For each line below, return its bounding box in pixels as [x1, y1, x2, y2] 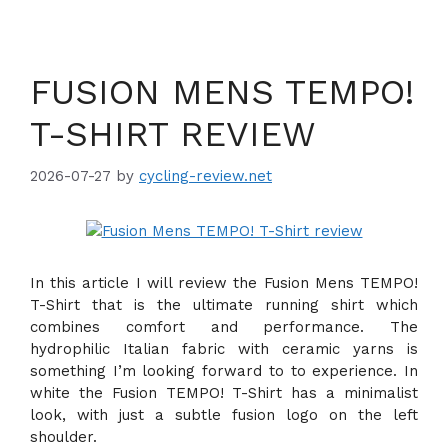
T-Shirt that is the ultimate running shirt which [30, 295, 418, 314]
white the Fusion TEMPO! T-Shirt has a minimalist [30, 383, 418, 402]
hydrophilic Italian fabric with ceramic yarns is [30, 339, 418, 358]
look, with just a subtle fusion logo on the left [30, 405, 418, 424]
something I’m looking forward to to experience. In [30, 361, 418, 380]
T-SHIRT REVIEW [30, 113, 316, 155]
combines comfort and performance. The [30, 317, 418, 336]
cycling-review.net [139, 166, 272, 185]
